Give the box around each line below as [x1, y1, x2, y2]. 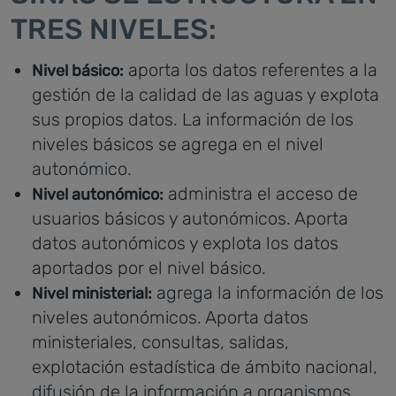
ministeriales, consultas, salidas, [32, 331, 289, 353]
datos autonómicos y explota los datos [32, 232, 339, 254]
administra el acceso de [164, 183, 358, 204]
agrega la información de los [152, 282, 384, 303]
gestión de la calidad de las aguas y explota [32, 84, 379, 105]
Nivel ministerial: [32, 284, 152, 303]
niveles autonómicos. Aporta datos [32, 307, 308, 328]
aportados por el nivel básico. [32, 257, 266, 278]
